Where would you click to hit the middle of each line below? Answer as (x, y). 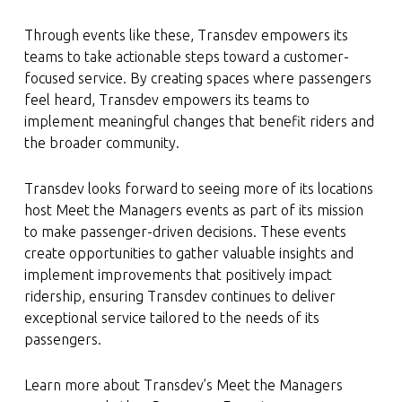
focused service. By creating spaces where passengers (197, 78)
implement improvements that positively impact (178, 275)
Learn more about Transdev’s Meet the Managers (183, 385)
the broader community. (101, 143)
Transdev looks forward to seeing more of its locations (198, 188)
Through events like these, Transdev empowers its (186, 35)
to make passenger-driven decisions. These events (185, 232)
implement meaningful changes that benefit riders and (199, 121)
